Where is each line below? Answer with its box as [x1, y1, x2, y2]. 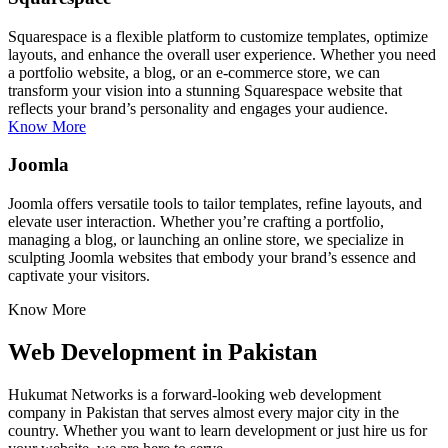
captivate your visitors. [8, 267, 150, 285]
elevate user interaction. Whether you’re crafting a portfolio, [8, 213, 384, 231]
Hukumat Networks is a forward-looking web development [8, 386, 381, 403]
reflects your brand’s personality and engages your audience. [8, 99, 388, 117]
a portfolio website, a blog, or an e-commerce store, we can [8, 63, 380, 81]
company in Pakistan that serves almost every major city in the [8, 404, 399, 421]
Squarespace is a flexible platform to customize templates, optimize [8, 27, 428, 45]
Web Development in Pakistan [8, 339, 317, 366]
